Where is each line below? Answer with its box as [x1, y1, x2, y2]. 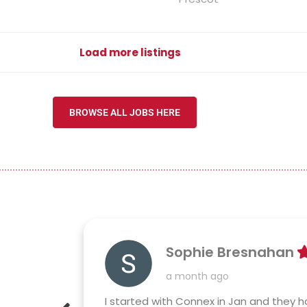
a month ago [166, 269, 230, 283]
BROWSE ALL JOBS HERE [69, 106, 180, 118]
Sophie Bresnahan [166, 242, 295, 262]
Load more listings [79, 45, 181, 60]
